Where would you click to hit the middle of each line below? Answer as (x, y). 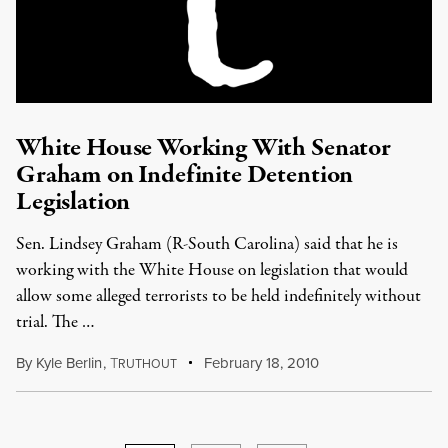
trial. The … (55, 322)
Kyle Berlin (69, 362)
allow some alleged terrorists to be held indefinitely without (218, 296)
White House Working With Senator (203, 148)
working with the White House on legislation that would (212, 270)
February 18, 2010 (260, 362)
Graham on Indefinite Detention (185, 175)
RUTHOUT (147, 363)
